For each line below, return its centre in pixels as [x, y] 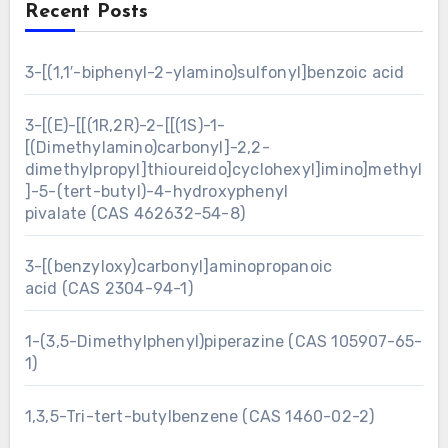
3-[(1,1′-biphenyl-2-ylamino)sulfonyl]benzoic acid [214, 72]
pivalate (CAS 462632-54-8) [134, 213]
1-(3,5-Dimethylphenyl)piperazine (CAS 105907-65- [223, 341]
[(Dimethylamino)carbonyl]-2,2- [147, 147]
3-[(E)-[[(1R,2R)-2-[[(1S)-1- [125, 125]
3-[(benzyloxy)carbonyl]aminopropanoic [178, 266]
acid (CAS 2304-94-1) [108, 288]
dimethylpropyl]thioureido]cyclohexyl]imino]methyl [223, 169]
